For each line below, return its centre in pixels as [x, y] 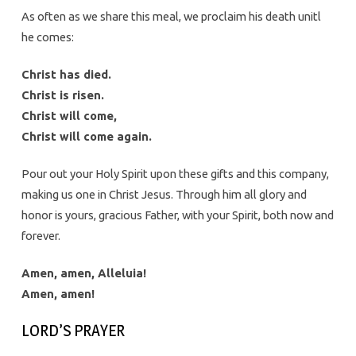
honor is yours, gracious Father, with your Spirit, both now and [177, 215]
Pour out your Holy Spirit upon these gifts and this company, [175, 174]
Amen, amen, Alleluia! [83, 273]
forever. [41, 236]
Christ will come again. [86, 137]
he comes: [47, 37]
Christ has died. [66, 75]
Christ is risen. [62, 95]
